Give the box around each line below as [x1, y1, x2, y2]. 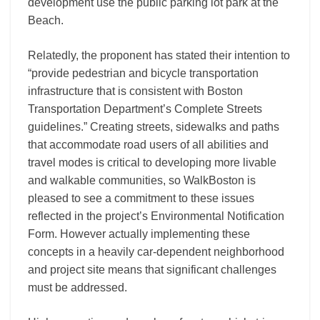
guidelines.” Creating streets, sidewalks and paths [28, 121, 279, 133]
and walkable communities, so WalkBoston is [28, 174, 256, 186]
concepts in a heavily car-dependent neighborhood [28, 246, 284, 258]
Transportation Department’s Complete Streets [28, 103, 262, 115]
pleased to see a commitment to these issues [28, 192, 254, 204]
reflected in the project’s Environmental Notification [28, 210, 284, 222]
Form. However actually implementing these [28, 228, 250, 240]
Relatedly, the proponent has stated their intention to [28, 49, 290, 61]
